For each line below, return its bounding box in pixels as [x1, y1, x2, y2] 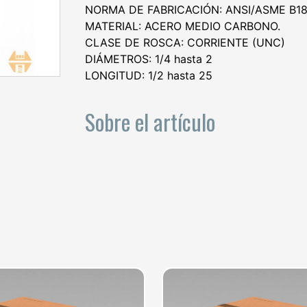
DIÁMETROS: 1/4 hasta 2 [85, 52, 212, 66]
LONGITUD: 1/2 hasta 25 [85, 69, 212, 82]
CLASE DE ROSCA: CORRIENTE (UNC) [85, 36, 285, 49]
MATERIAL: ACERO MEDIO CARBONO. [85, 19, 280, 33]
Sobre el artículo [85, 105, 215, 138]
